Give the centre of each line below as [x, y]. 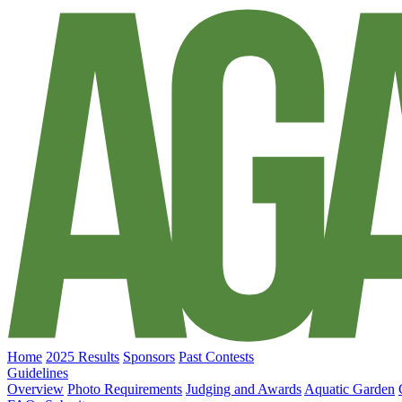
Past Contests [216, 357]
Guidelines [38, 373]
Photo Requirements [125, 389]
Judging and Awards [244, 389]
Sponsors [149, 357]
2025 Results [83, 357]
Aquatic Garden [350, 389]
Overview [35, 389]
